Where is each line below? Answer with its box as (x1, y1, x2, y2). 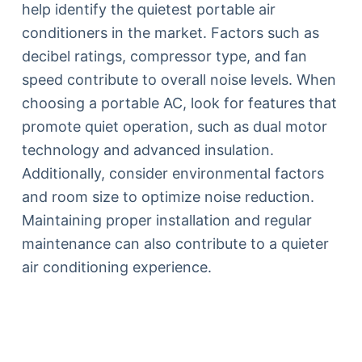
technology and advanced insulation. (21, 141, 274, 158)
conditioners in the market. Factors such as (21, 24, 319, 41)
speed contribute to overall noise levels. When (21, 71, 336, 88)
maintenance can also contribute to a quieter (21, 235, 329, 252)
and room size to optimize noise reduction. (21, 188, 314, 205)
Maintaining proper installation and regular (21, 212, 312, 229)
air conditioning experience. (21, 259, 212, 276)
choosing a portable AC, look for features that (21, 95, 337, 112)
